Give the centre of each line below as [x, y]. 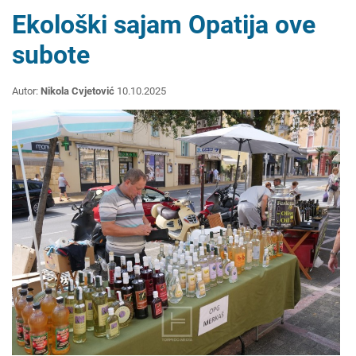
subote [51, 55]
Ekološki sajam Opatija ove [164, 25]
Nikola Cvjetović [77, 91]
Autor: [26, 91]
